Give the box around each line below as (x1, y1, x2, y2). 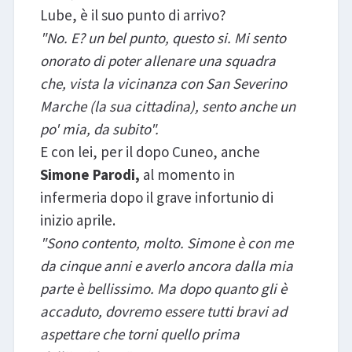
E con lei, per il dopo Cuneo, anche (39, 142, 260, 162)
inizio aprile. (39, 211, 115, 230)
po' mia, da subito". (39, 119, 159, 139)
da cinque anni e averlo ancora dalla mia (39, 256, 293, 276)
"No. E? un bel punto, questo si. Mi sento (39, 28, 286, 48)
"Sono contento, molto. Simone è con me (39, 233, 293, 253)
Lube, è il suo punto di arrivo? (39, 5, 226, 25)
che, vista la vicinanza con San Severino (39, 74, 287, 93)
